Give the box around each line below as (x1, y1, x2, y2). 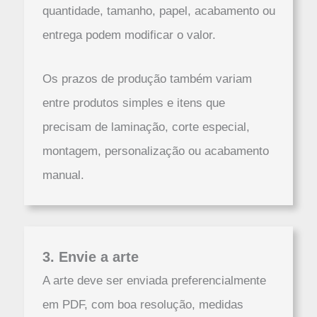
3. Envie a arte (42, 248, 139, 265)
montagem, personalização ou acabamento (42, 144, 269, 158)
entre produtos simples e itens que (42, 96, 225, 110)
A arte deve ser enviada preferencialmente (42, 273, 266, 287)
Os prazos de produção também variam (42, 71, 252, 86)
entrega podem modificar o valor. (42, 28, 216, 42)
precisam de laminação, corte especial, (42, 120, 250, 134)
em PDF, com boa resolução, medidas (42, 297, 243, 311)
